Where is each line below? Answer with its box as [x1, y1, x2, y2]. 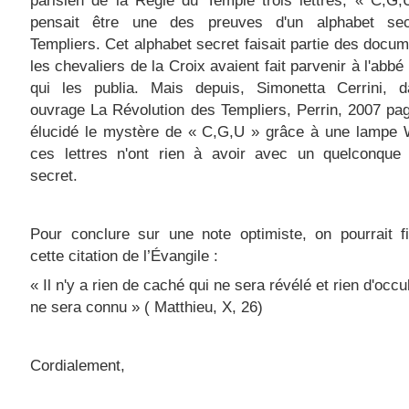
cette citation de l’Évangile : [30, 246, 218, 266]
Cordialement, [30, 356, 125, 375]
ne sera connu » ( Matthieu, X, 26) [30, 298, 263, 317]
